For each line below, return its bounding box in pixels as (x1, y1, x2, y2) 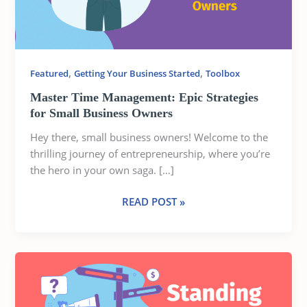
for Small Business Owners (30, 106, 173, 120)
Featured (30, 67, 69, 80)
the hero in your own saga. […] (30, 162, 175, 177)
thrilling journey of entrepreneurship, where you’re (30, 146, 271, 160)
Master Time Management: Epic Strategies (30, 90, 259, 104)
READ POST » (122, 194, 185, 208)
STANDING (121, 253, 174, 267)
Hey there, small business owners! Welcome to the (30, 130, 269, 144)
